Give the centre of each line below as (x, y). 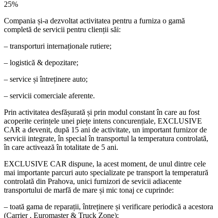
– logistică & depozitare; (41, 62)
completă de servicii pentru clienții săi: (62, 29)
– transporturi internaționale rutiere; (58, 46)
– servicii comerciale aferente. (49, 95)
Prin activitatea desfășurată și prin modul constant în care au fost (102, 112)
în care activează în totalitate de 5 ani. (61, 147)
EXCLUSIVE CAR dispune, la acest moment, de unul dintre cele (105, 163)
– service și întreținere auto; (46, 79)
